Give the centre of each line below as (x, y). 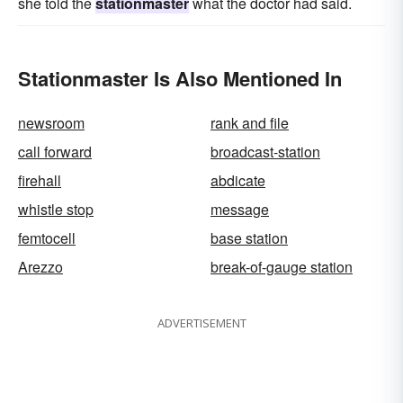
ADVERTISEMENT (201, 323)
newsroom (51, 123)
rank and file (250, 123)
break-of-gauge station (282, 267)
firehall (40, 181)
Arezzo (40, 267)
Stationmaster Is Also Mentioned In (180, 79)
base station (249, 238)
